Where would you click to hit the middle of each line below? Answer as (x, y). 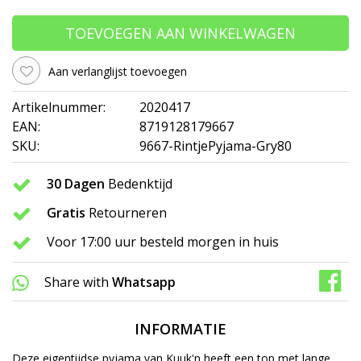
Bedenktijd (139, 184)
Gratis (66, 213)
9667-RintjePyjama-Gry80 (216, 146)
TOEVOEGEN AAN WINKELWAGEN (180, 33)
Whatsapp (144, 282)
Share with (77, 282)
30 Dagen (76, 184)
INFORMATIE (180, 329)
